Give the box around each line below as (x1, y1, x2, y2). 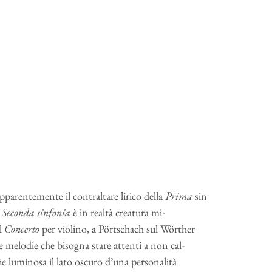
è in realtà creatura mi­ (72, 205, 165, 219)
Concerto (4, 222, 42, 236)
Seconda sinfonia (1, 205, 73, 219)
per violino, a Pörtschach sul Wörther (41, 222, 195, 236)
